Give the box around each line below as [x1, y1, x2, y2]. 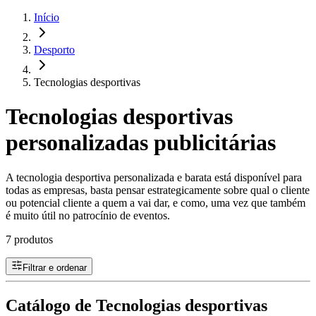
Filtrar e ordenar [23, 262, 87, 273]
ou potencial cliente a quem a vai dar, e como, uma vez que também [6, 196, 305, 209]
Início [34, 11, 59, 23]
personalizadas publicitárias [6, 130, 276, 156]
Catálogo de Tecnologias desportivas [6, 296, 267, 315]
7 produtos [6, 233, 53, 245]
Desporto [34, 44, 75, 56]
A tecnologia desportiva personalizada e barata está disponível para [6, 171, 302, 183]
